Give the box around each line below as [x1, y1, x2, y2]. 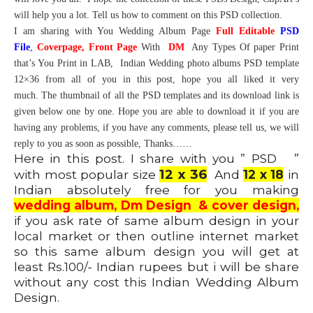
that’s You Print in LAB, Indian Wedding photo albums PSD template [14, 58, 299, 69]
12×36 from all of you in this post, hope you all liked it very [14, 74, 299, 85]
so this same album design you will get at [14, 244, 299, 259]
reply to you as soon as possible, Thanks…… [14, 138, 192, 150]
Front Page [88, 42, 138, 53]
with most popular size [14, 167, 160, 182]
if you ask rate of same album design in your [14, 213, 299, 228]
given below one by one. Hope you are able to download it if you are [14, 106, 299, 117]
